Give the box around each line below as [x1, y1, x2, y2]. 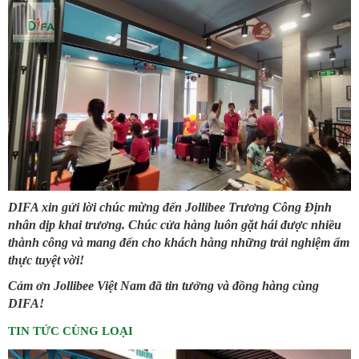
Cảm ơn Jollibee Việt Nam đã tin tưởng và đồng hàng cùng [8, 279, 319, 293]
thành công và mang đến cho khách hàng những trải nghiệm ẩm [8, 236, 349, 250]
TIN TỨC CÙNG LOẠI [8, 325, 133, 338]
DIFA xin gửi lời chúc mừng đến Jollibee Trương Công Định [8, 200, 332, 215]
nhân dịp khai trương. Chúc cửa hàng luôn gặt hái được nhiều [8, 218, 341, 232]
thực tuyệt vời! [8, 253, 84, 268]
